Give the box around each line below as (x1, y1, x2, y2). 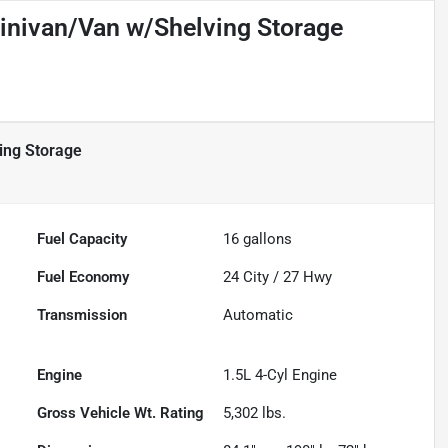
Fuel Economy (37, 268, 130, 287)
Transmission (37, 306, 128, 325)
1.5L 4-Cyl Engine (223, 366, 338, 385)
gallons (239, 230, 293, 249)
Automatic (223, 306, 294, 325)
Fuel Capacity (37, 230, 128, 249)
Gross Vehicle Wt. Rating (37, 404, 205, 423)
